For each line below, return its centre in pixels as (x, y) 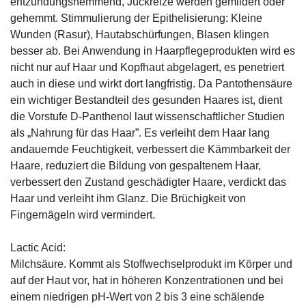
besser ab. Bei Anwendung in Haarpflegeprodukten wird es (153, 51)
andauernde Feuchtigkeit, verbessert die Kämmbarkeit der (150, 149)
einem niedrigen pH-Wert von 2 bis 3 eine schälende (137, 296)
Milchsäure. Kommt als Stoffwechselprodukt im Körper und (151, 264)
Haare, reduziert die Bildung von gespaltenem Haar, (136, 165)
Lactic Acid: (38, 247)
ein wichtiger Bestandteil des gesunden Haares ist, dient (146, 100)
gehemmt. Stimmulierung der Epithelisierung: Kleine (136, 18)
